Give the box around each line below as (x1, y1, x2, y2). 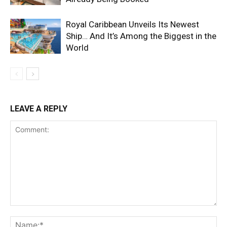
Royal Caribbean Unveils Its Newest (66, 19, 199, 30)
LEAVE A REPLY (10, 104, 67, 114)
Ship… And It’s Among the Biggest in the (66, 31, 216, 42)
